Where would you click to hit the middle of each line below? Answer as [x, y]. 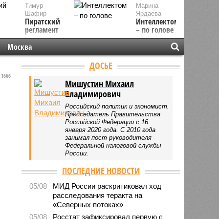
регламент [42, 30]
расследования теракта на [98, 195]
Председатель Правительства [113, 114]
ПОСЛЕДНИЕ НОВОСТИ [101, 170]
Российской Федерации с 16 [107, 122]
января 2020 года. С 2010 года [110, 130]
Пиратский [42, 22]
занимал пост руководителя [109, 137]
